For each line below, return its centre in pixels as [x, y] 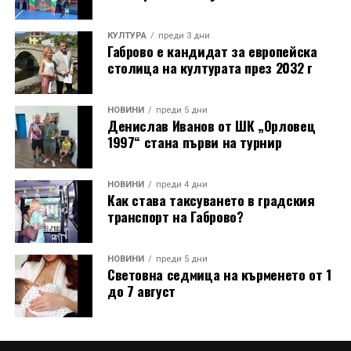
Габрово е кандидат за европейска [212, 51]
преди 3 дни [184, 35]
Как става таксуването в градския [211, 199]
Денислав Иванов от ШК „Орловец [211, 125]
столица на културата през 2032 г [210, 67]
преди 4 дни [181, 184]
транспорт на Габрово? [175, 216]
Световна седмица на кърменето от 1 [219, 274]
